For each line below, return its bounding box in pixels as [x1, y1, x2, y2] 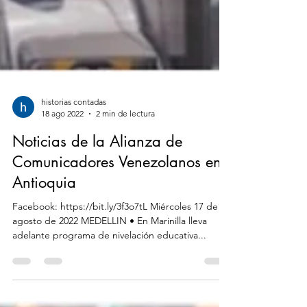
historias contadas [41, 119, 106, 129]
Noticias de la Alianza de [12, 153, 182, 173]
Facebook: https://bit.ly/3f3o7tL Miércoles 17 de [12, 222, 218, 234]
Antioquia [12, 195, 76, 214]
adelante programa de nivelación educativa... [12, 251, 206, 263]
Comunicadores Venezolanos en [12, 174, 221, 193]
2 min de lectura [96, 130, 155, 140]
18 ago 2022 [41, 130, 84, 140]
